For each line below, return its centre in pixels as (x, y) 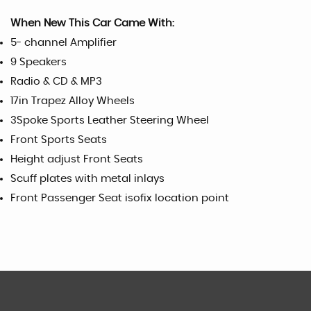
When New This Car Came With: (92, 23)
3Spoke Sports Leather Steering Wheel (110, 120)
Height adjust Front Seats (77, 159)
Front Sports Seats (59, 140)
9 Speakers (39, 62)
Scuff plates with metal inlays (87, 178)
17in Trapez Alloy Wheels (73, 101)
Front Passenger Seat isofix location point (120, 198)
